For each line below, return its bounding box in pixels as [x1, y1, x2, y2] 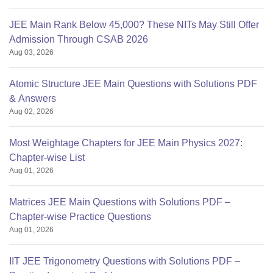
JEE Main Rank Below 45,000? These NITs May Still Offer [9, 19, 259, 30]
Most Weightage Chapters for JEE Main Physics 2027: [9, 138, 243, 149]
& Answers [9, 93, 56, 104]
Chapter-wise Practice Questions [9, 211, 151, 222]
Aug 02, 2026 [9, 107, 54, 116]
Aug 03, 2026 [9, 48, 54, 57]
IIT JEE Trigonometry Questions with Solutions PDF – [9, 256, 240, 267]
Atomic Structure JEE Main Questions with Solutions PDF [9, 79, 257, 90]
